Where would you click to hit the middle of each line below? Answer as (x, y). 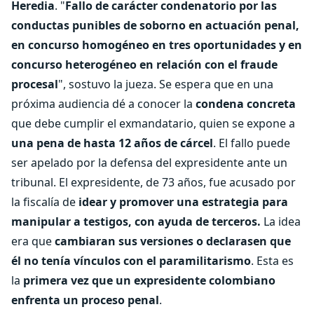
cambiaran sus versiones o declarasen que (173, 241)
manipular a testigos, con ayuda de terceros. (136, 221)
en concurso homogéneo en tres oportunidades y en (157, 45)
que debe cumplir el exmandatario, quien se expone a (153, 123)
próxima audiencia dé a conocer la (103, 104)
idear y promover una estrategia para (183, 202)
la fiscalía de (45, 202)
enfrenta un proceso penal (85, 300)
